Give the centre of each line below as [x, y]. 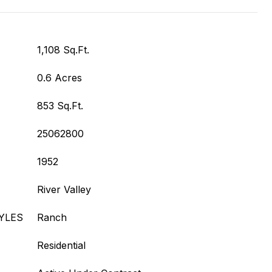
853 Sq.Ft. [60, 106]
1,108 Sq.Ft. [63, 50]
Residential [61, 245]
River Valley [64, 189]
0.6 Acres [59, 78]
